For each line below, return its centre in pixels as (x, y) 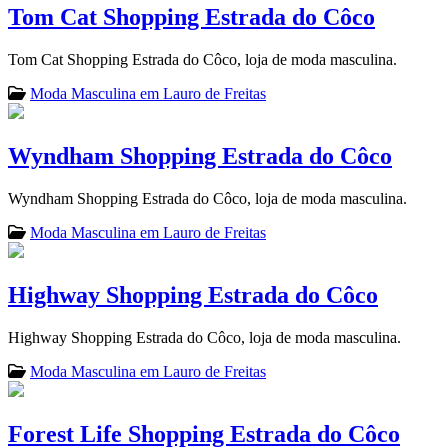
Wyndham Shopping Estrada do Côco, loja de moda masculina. (207, 199)
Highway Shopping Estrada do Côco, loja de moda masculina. (204, 337)
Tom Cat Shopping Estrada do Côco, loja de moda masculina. (202, 60)
